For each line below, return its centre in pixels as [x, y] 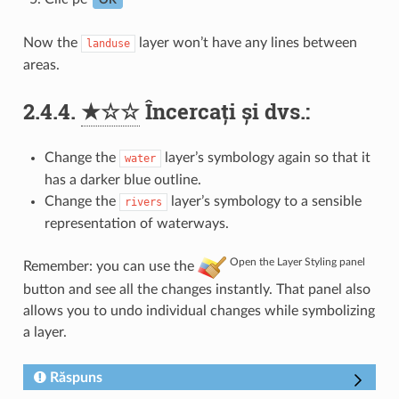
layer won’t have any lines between [246, 43]
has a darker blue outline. [122, 180]
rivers [143, 203]
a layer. [45, 332]
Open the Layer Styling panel [297, 262]
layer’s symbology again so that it [265, 158]
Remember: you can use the [110, 267]
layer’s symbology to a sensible [264, 202]
